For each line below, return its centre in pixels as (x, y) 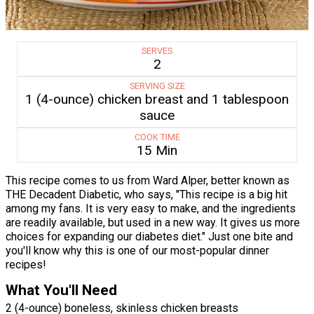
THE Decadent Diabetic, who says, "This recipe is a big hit (146, 195)
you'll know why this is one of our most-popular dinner (137, 251)
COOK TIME (157, 137)
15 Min (157, 151)
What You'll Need (61, 291)
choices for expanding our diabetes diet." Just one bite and (149, 237)
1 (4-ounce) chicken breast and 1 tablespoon (157, 100)
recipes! (26, 265)
